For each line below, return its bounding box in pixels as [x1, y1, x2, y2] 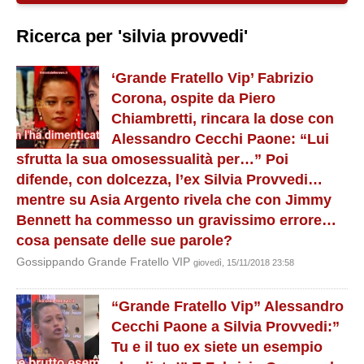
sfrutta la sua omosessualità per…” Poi [16, 151, 288, 167]
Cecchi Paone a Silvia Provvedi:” [111, 318, 340, 335]
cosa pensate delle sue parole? [16, 232, 232, 249]
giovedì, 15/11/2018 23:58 [193, 258, 294, 267]
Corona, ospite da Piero [111, 90, 275, 106]
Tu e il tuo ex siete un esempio [111, 339, 323, 355]
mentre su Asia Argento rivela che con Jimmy [16, 192, 331, 208]
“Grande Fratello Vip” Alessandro [111, 298, 344, 314]
